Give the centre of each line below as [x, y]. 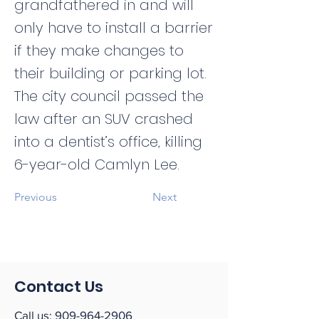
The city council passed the [109, 96]
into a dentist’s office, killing [108, 142]
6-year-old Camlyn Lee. [97, 164]
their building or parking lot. [110, 73]
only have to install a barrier [114, 28]
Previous [36, 197]
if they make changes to [99, 51]
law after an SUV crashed [104, 119]
